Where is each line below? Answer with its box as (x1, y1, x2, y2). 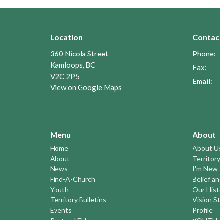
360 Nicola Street (50, 49, 108, 58)
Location (50, 32, 82, 42)
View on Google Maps (50, 82, 122, 92)
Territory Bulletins (50, 195, 106, 204)
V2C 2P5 (50, 71, 80, 81)
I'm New (192, 165, 218, 173)
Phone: (192, 49, 216, 58)
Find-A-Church (50, 175, 95, 184)
